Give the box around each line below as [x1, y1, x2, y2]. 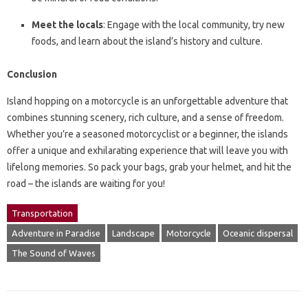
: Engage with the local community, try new [103, 19, 285, 31]
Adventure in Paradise [12, 228, 100, 239]
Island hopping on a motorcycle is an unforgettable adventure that [7, 96, 288, 107]
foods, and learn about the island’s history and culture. [32, 36, 263, 47]
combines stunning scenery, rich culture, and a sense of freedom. [7, 112, 284, 124]
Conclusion [7, 69, 57, 80]
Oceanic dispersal [223, 228, 293, 239]
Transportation [12, 208, 73, 219]
